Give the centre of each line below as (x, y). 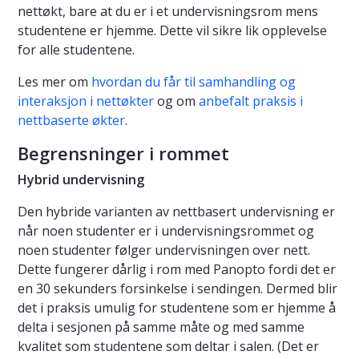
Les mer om (54, 82)
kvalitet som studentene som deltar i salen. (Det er (168, 347)
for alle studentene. (76, 50)
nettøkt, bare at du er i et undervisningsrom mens (168, 12)
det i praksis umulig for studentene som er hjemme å (177, 308)
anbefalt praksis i (251, 101)
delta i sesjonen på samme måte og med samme (161, 327)
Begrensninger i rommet (123, 153)
